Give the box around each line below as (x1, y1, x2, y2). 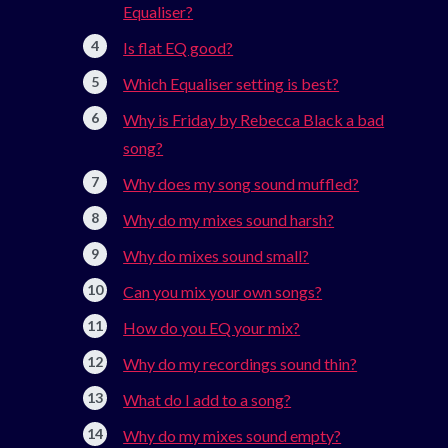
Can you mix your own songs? (123, 282, 323, 302)
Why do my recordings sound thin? (123, 354, 358, 374)
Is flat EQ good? (123, 38, 234, 58)
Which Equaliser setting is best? (123, 74, 340, 94)
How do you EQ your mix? (123, 318, 301, 338)
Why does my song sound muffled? (123, 174, 360, 194)
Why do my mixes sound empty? (123, 426, 342, 446)
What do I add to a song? (123, 390, 292, 410)
